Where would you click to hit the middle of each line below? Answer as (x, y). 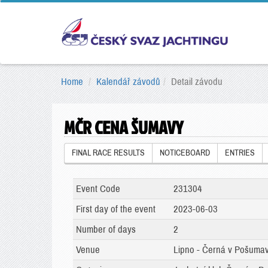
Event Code (98, 189)
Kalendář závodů (128, 82)
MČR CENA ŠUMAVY (124, 127)
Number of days (106, 229)
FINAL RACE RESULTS (108, 153)
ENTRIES (240, 153)
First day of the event (116, 209)
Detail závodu (197, 82)
